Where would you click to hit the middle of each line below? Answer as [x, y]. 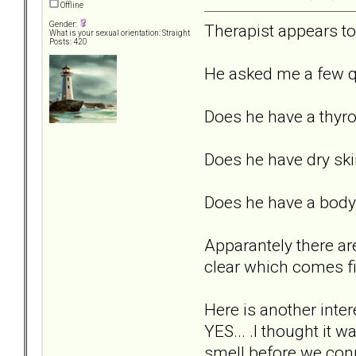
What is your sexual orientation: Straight [120, 33]
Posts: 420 [68, 42]
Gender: [64, 25]
